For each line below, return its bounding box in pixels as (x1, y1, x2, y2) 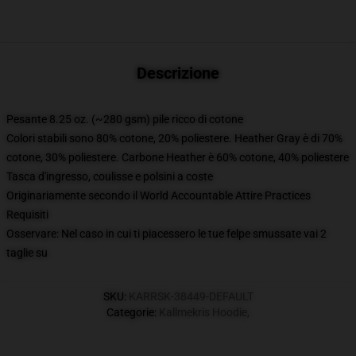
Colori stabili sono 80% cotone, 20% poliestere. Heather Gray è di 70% (6, 132, 342, 145)
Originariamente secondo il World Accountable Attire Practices (6, 189, 311, 202)
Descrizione (137, 64, 219, 83)
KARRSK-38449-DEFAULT (128, 290, 253, 303)
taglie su (6, 246, 48, 259)
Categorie (106, 306, 154, 319)
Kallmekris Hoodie (159, 306, 247, 319)
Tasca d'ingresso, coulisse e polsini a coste (6, 170, 213, 183)
